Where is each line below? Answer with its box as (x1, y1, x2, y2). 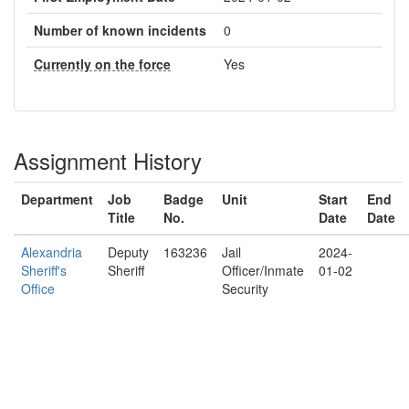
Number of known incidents (34, 21, 206, 39)
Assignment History (14, 144, 202, 176)
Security (222, 279, 268, 298)
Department (21, 190, 93, 208)
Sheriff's (21, 261, 67, 279)
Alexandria (21, 243, 82, 261)
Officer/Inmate (222, 261, 304, 279)
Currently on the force (34, 55, 171, 73)
